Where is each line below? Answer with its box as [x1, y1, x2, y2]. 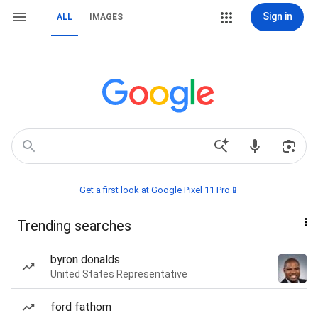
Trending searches [17, 217, 131, 234]
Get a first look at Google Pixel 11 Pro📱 [79, 185, 239, 195]
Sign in [262, 11, 292, 22]
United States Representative [50, 268, 187, 280]
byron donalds [50, 253, 120, 266]
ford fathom [50, 300, 111, 314]
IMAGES [89, 12, 123, 22]
